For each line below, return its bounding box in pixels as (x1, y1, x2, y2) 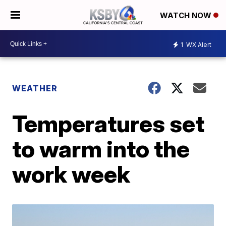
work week (12, 160, 131, 188)
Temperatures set (12, 109, 205, 138)
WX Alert (185, 40, 211, 48)
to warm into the (12, 135, 190, 163)
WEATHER (12, 83, 58, 93)
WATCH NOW (160, 11, 213, 21)
